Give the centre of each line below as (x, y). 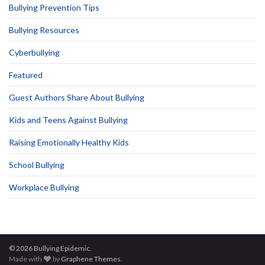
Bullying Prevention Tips (54, 7)
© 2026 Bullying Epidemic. (50, 248)
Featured (26, 75)
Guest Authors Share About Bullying (77, 97)
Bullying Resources (44, 30)
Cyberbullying (34, 52)
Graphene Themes (91, 258)
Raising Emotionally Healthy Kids (69, 142)
